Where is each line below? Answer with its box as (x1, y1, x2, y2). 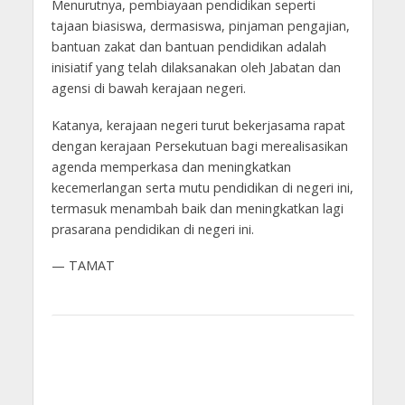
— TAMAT (51, 257, 115, 275)
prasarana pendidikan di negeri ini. (51, 220, 254, 238)
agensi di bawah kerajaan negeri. (51, 79, 246, 97)
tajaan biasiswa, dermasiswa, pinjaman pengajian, (51, 16, 350, 34)
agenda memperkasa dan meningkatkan (51, 157, 291, 175)
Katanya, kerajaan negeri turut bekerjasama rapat (51, 116, 345, 134)
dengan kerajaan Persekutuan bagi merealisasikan (51, 137, 348, 155)
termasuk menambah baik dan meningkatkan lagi (51, 199, 344, 217)
